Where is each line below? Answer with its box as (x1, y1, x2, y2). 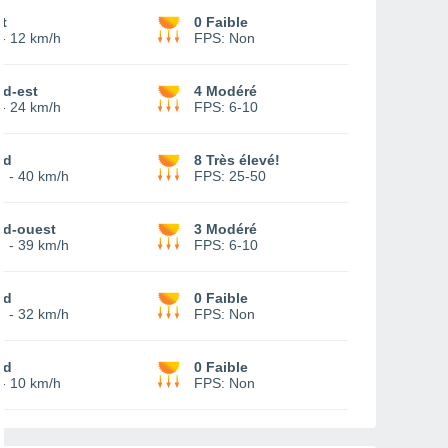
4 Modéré (194, 83, 257, 99)
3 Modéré (194, 221, 257, 237)
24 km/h (10, 99, 61, 115)
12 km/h (10, 30, 61, 46)
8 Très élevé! (194, 152, 280, 168)
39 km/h (18, 237, 69, 253)
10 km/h (10, 375, 61, 391)
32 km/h (18, 306, 69, 322)
